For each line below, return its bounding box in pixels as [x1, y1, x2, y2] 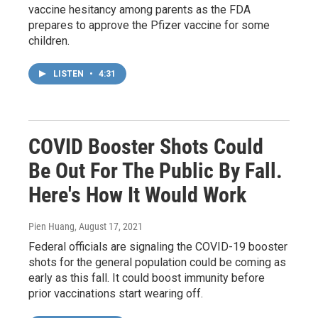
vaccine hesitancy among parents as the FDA [28, 3, 251, 17]
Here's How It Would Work [28, 182, 246, 208]
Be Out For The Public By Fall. [28, 158, 283, 184]
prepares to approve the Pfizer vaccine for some [28, 18, 270, 33]
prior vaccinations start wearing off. [28, 287, 203, 301]
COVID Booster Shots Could [28, 134, 263, 160]
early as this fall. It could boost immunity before [28, 271, 265, 285]
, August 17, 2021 [75, 221, 143, 233]
